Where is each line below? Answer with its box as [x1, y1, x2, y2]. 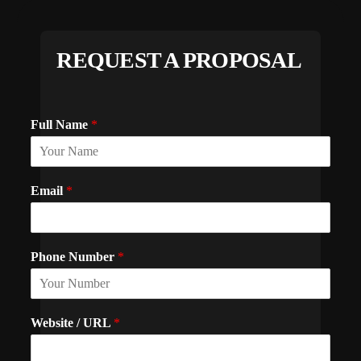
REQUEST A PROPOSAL [56, 48, 301, 73]
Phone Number [31, 250, 118, 264]
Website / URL [31, 316, 114, 330]
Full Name [31, 118, 92, 132]
